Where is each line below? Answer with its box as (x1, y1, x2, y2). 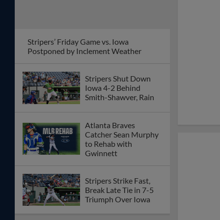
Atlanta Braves (85, 120, 135, 130)
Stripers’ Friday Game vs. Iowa (27, 36, 129, 46)
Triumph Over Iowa (85, 194, 150, 204)
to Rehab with (85, 138, 132, 148)
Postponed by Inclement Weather (27, 46, 141, 55)
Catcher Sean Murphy (85, 129, 159, 139)
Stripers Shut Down (85, 74, 151, 83)
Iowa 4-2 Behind (85, 83, 140, 93)
